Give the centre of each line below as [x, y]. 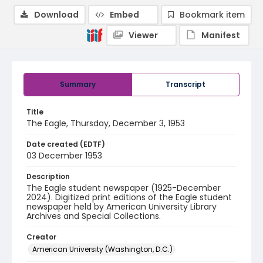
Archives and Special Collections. [94, 216]
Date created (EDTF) [66, 144]
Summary [78, 84]
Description [48, 176]
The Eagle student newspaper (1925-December [124, 188]
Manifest [221, 35]
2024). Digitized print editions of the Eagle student [129, 197]
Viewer [143, 35]
